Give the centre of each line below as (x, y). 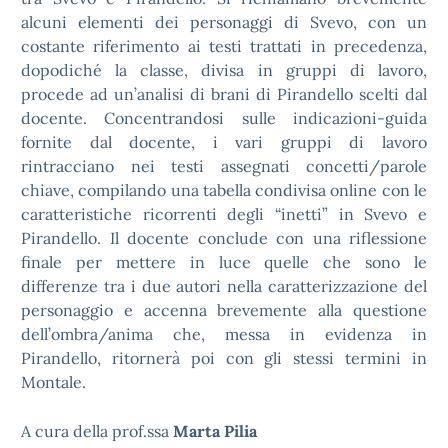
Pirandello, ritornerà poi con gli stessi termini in (224, 358)
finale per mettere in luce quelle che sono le (224, 262)
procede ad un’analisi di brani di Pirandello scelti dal (224, 94)
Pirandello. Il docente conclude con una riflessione (224, 238)
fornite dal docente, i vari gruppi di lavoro (224, 142)
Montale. (53, 382)
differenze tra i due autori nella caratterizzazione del (224, 286)
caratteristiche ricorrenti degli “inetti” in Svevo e (224, 214)
